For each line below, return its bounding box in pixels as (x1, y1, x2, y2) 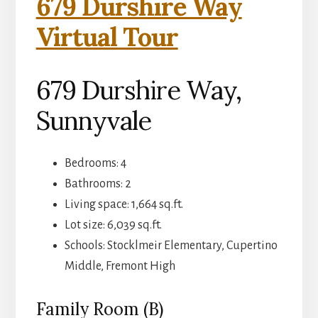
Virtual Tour (35, 21, 178, 54)
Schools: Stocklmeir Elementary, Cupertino (64, 239, 278, 253)
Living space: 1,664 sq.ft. (64, 198, 183, 212)
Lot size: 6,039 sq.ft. (64, 219, 162, 232)
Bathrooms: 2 (64, 177, 131, 191)
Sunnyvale (35, 104, 151, 138)
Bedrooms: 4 (64, 157, 126, 170)
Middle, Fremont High (64, 260, 175, 273)
